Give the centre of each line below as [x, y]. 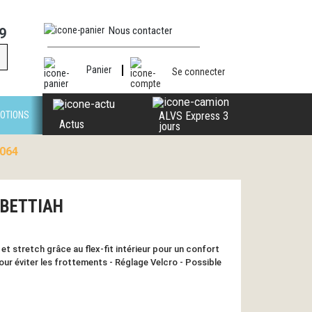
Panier [99, 70]
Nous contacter [140, 31]
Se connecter [199, 71]
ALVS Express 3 [193, 116]
